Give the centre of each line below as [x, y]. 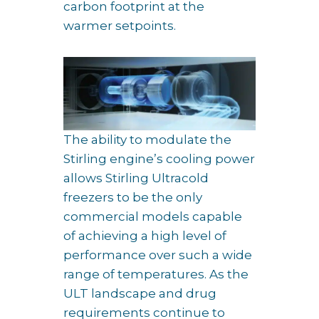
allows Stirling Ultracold [136, 178]
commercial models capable [153, 216]
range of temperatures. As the [156, 274]
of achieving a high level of [145, 235]
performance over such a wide [158, 255]
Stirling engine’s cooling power [159, 158]
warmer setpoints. [120, 26]
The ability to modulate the [147, 139]
